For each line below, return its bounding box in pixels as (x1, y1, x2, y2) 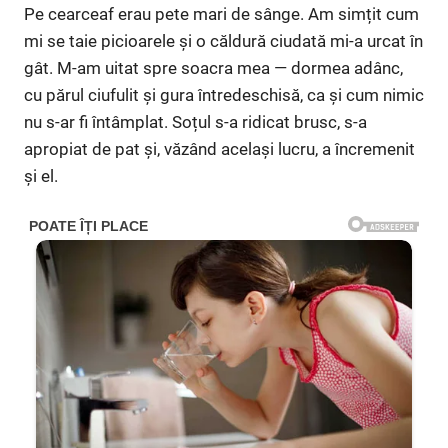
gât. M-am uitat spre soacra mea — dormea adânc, (24, 58, 403, 78)
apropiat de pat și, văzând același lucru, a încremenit (24, 139, 415, 159)
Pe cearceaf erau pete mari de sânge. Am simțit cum (24, 4, 419, 24)
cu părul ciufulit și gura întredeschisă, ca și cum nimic (24, 85, 424, 105)
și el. (24, 166, 58, 186)
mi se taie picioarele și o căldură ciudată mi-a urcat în (24, 31, 423, 51)
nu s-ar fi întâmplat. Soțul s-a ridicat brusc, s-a (24, 112, 367, 132)
